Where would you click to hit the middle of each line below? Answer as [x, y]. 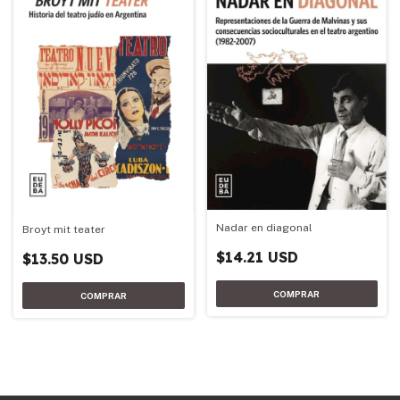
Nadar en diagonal [264, 227]
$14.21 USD [257, 257]
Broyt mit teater [64, 230]
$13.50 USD [63, 259]
